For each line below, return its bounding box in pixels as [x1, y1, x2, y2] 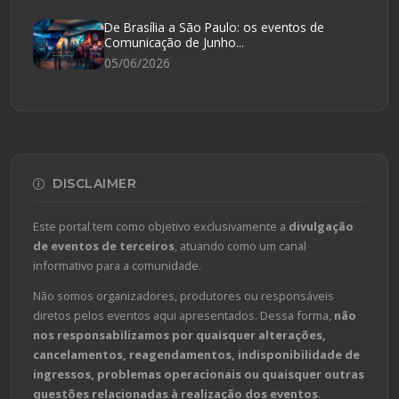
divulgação [289, 217, 354, 234]
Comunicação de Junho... [104, 33, 244, 51]
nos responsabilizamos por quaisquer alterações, [33, 326, 326, 343]
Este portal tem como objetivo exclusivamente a [33, 217, 289, 234]
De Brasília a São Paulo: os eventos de [104, 18, 324, 36]
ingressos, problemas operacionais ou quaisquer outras [33, 365, 364, 382]
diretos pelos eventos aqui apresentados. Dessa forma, [33, 306, 334, 323]
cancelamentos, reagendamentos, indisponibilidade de [33, 346, 360, 362]
